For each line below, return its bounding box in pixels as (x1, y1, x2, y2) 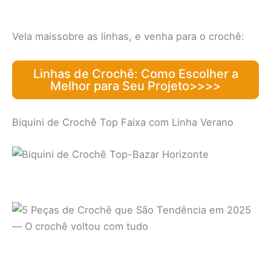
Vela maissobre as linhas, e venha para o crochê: (12, 30, 244, 43)
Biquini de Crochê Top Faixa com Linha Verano (12, 116, 233, 129)
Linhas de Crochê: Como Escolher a (33, 67, 238, 82)
